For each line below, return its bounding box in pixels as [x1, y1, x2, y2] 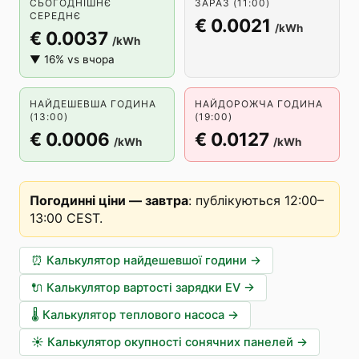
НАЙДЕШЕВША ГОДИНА [30, 98, 156, 110]
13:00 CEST [30, 210, 99, 226]
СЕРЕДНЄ [30, 10, 81, 22]
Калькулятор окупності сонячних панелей [47, 335, 293, 349]
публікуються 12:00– [196, 192, 324, 208]
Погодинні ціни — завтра [30, 192, 188, 208]
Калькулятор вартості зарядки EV [46, 280, 240, 295]
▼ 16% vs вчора [30, 53, 115, 66]
